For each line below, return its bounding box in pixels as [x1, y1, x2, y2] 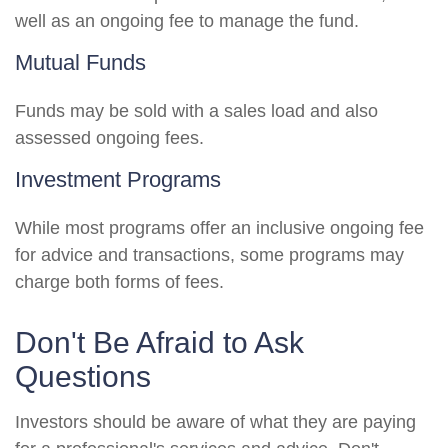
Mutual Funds [15, 50, 146, 75]
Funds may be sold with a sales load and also [15, 101, 378, 121]
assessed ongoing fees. [15, 128, 204, 148]
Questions [15, 360, 151, 393]
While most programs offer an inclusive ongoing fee [15, 218, 424, 238]
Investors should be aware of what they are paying [15, 412, 416, 432]
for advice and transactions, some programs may [15, 245, 404, 265]
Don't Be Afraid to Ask [15, 326, 304, 359]
